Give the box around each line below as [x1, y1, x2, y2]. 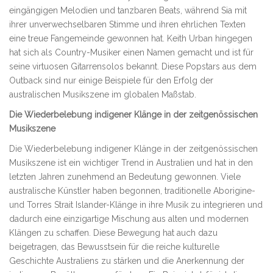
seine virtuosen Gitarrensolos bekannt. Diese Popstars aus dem [9, 62, 257, 72]
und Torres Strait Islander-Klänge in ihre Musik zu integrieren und [9, 200, 263, 210]
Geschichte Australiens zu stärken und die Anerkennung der [9, 256, 244, 266]
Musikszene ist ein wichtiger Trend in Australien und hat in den [9, 158, 253, 168]
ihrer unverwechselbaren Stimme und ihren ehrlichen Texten [9, 19, 246, 30]
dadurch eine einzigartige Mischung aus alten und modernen [9, 214, 249, 224]
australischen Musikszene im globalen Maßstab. [9, 90, 196, 100]
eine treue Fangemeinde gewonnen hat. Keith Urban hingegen [9, 34, 252, 44]
